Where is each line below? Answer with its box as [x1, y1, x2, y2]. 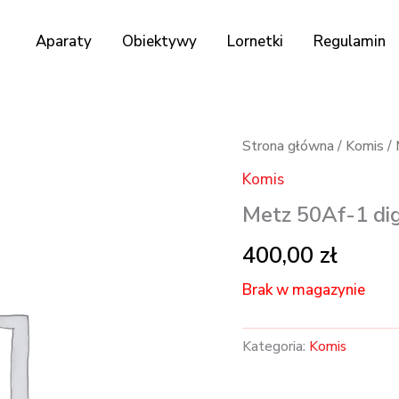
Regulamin [313, 30, 386, 52]
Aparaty [36, 30, 92, 52]
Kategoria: [242, 338, 309, 356]
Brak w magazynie [242, 279, 365, 300]
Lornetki [227, 30, 283, 52]
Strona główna [242, 136, 334, 156]
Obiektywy [122, 30, 197, 52]
